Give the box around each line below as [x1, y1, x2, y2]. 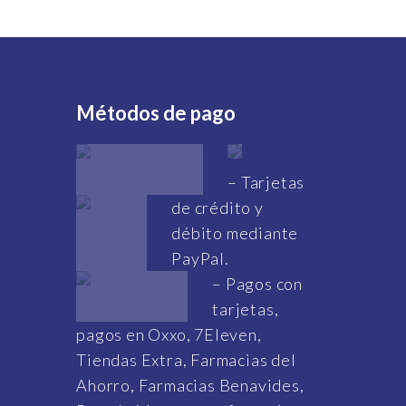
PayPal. [171, 248, 229, 269]
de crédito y [171, 198, 264, 218]
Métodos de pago [76, 101, 237, 126]
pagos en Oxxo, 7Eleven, [76, 324, 262, 345]
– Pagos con [212, 274, 304, 295]
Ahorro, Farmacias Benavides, [76, 375, 304, 396]
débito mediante [171, 223, 299, 244]
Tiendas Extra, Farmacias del [76, 350, 296, 371]
